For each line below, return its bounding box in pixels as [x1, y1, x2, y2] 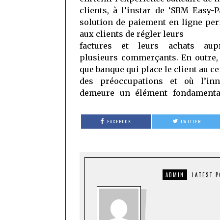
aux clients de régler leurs [80, 29, 184, 39]
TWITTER [180, 118, 201, 125]
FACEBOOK [107, 118, 132, 125]
